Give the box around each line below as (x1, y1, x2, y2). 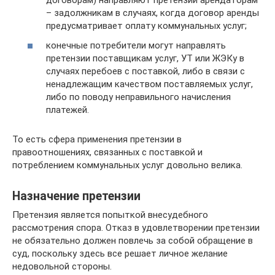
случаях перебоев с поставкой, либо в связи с (46, 65, 245, 77)
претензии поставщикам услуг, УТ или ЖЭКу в (46, 52, 244, 64)
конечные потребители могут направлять (46, 39, 226, 51)
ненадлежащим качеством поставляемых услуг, (46, 78, 253, 90)
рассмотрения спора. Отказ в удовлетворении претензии (12, 222, 260, 233)
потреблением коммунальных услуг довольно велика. (12, 159, 242, 171)
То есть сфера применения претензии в (12, 133, 182, 145)
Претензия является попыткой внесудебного (12, 209, 208, 220)
